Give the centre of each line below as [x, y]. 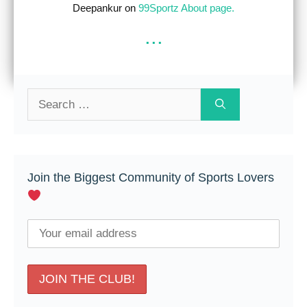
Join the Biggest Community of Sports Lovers [151, 177]
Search [44, 97]
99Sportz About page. [186, 8]
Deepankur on [106, 8]
